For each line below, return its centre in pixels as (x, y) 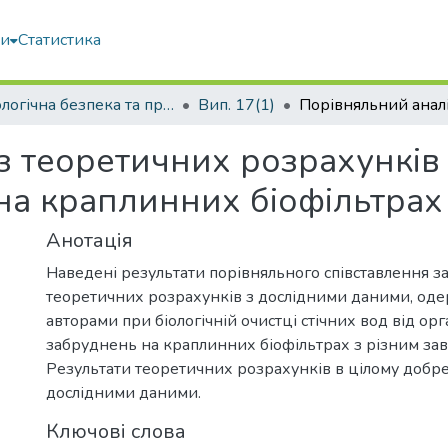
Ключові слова (116, 431)
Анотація (89, 240)
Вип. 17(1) (236, 105)
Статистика (59, 40)
